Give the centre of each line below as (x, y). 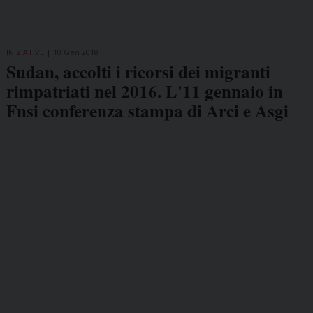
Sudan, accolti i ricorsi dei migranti (138, 71)
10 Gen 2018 (75, 52)
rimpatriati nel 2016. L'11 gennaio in (144, 91)
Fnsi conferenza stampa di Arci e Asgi (147, 110)
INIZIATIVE (25, 52)
